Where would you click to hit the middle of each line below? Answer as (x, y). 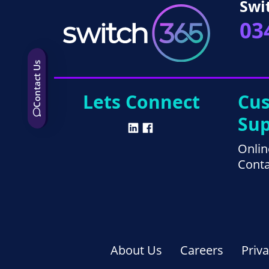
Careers (202, 250)
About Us (136, 250)
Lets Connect (141, 102)
